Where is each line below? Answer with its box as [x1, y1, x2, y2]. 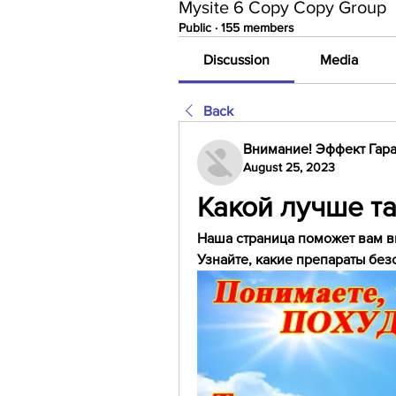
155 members [221, 20, 294, 34]
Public [179, 20, 211, 34]
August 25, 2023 [243, 160, 335, 174]
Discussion [203, 52, 270, 67]
